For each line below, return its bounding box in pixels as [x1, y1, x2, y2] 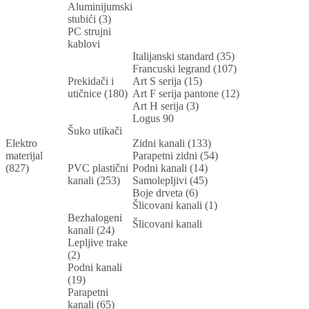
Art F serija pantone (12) [132, 88, 242, 100]
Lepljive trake [68, 237, 128, 249]
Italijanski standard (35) [132, 50, 237, 63]
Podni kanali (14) [132, 162, 210, 175]
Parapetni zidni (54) [132, 150, 221, 162]
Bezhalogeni [68, 212, 122, 224]
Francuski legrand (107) [132, 63, 239, 75]
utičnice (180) [68, 88, 130, 100]
